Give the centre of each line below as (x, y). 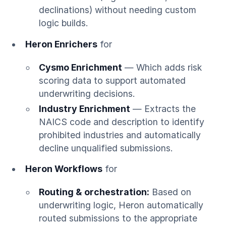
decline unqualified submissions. (106, 148)
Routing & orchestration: (94, 192)
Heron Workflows (64, 169)
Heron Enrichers (61, 44)
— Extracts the (163, 108)
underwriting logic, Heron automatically (121, 205)
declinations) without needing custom (118, 10)
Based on (171, 192)
